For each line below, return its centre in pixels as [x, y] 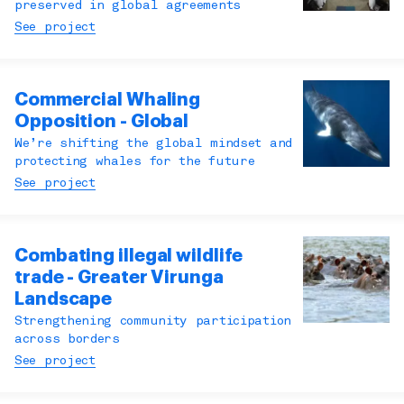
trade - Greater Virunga [119, 278]
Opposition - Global [102, 122]
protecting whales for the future [135, 162]
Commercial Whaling [108, 100]
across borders [67, 340]
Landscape [64, 299]
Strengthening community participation [153, 322]
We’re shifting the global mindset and [153, 144]
